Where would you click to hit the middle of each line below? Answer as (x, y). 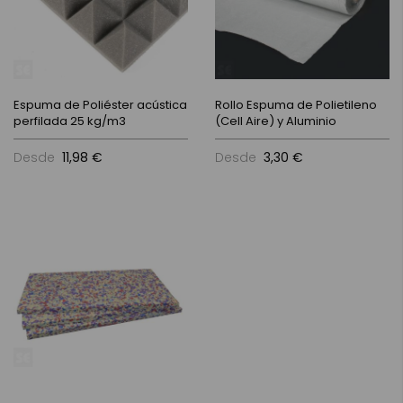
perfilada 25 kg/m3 (70, 121)
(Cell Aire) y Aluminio (276, 121)
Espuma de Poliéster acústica (100, 105)
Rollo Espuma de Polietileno (296, 105)
